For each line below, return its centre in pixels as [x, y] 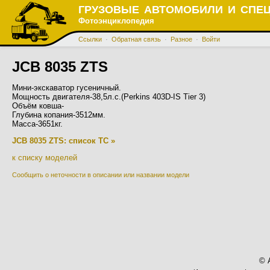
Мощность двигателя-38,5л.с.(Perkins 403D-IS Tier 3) [109, 97]
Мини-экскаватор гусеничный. [67, 88]
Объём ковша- [38, 106]
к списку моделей [45, 158]
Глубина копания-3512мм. [59, 115]
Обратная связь [136, 39]
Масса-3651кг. [37, 124]
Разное [181, 39]
